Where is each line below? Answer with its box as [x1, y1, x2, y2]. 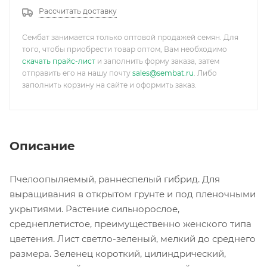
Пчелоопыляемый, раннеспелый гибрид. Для [10, 173, 220, 185]
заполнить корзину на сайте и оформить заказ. [22, 80, 197, 89]
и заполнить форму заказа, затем [95, 57, 219, 66]
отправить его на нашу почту [22, 69, 132, 77]
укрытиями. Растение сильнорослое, [10, 203, 179, 215]
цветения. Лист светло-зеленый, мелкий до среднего [10, 232, 256, 244]
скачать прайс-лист [22, 57, 95, 66]
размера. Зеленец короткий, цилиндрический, [10, 247, 226, 259]
